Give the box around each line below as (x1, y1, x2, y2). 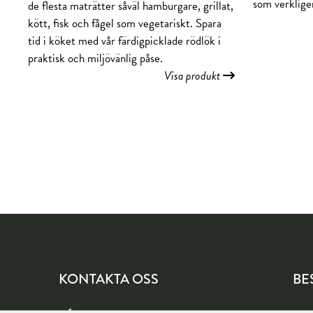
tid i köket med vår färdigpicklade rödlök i (28, 32, 221, 50)
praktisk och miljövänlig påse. (28, 50, 163, 67)
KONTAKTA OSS (59, 269, 159, 289)
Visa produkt (164, 67, 223, 85)
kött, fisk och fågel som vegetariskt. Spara (28, 15, 221, 32)
